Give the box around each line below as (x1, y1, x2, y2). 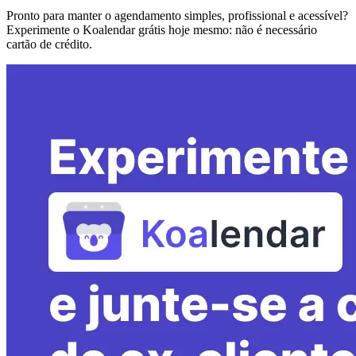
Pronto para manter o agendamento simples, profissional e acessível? (6, 9, 348, 23)
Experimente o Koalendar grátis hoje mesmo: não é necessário (6, 23, 317, 37)
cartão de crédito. (6, 37, 92, 52)
